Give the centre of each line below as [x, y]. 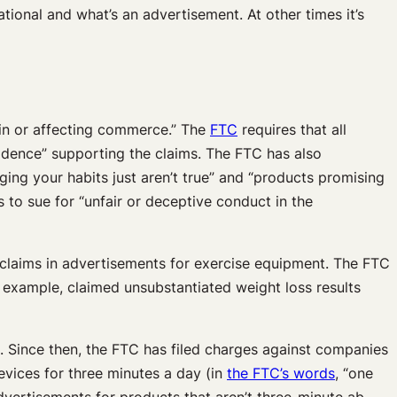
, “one [354, 373]
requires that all [292, 129]
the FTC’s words [281, 373]
